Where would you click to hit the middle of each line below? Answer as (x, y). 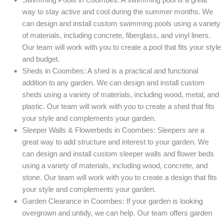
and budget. (41, 59)
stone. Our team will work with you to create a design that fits (120, 178)
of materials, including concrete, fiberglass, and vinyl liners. (116, 36)
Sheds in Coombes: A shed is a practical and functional (110, 71)
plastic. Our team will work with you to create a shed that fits (118, 107)
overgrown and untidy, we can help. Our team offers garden (117, 213)
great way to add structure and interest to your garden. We (115, 142)
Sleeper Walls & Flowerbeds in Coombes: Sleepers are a (113, 130)
